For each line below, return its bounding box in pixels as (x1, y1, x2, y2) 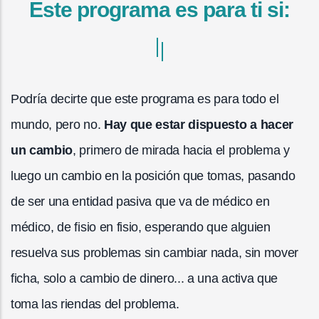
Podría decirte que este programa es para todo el (11, 91, 279, 106)
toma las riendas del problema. (11, 296, 179, 311)
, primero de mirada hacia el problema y (73, 142, 290, 157)
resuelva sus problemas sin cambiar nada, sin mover (11, 245, 298, 260)
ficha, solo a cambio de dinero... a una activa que (11, 271, 278, 286)
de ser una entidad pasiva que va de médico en (11, 194, 270, 209)
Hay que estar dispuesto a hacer (103, 117, 293, 132)
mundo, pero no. (11, 117, 104, 132)
